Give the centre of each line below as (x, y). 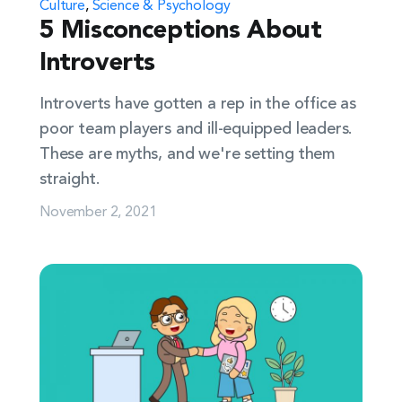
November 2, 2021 (98, 210)
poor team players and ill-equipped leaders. (196, 129)
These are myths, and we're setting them (187, 154)
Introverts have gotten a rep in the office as (198, 104)
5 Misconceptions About (181, 31)
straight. (70, 179)
